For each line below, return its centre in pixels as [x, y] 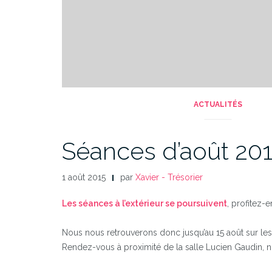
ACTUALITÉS [218, 104]
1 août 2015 [84, 177]
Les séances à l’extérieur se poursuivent [144, 203]
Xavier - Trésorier [169, 177]
